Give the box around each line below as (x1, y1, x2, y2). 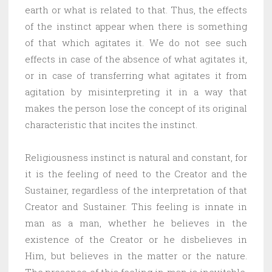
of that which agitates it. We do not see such (25, 36, 247, 49)
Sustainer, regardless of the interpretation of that (25, 183, 247, 196)
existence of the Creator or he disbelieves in (25, 233, 247, 245)
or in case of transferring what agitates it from (25, 69, 247, 81)
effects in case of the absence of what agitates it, (25, 52, 247, 65)
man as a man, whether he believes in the (25, 216, 247, 229)
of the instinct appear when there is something (25, 19, 247, 32)
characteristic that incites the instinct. (25, 118, 197, 131)
